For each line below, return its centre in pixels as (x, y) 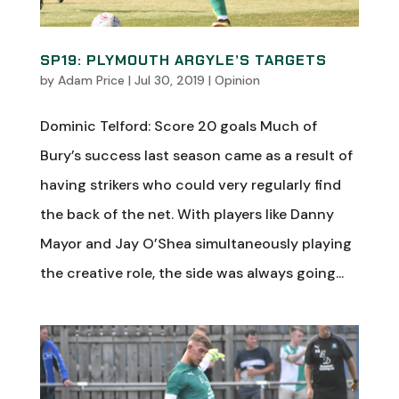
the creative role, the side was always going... (191, 273)
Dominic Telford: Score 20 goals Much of (178, 126)
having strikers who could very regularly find (190, 185)
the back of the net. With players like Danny (187, 214)
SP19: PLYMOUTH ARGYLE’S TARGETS (183, 60)
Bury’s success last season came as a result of (196, 155)
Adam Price (91, 80)
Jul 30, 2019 (169, 80)
